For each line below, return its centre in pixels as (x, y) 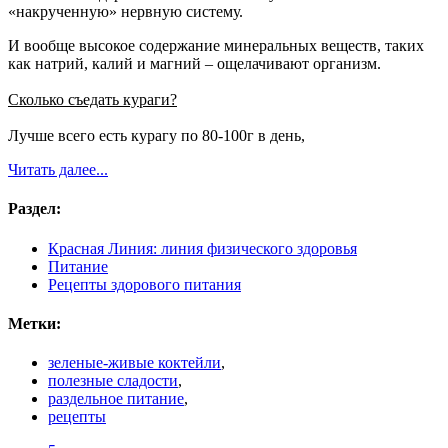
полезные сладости (113, 381)
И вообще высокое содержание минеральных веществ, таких (216, 46)
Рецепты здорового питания (144, 284)
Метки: (34, 323)
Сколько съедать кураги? (92, 100)
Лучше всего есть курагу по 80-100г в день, (156, 136)
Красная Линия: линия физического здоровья (202, 248)
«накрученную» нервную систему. (125, 12)
